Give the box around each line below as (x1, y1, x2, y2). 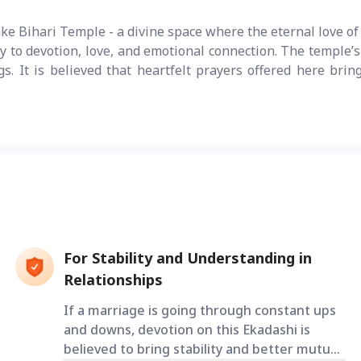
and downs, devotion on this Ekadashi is (63, 321, 310, 339)
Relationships (63, 270, 163, 290)
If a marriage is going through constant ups (63, 301, 336, 320)
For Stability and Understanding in (63, 248, 312, 268)
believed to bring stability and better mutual (63, 340, 341, 359)
